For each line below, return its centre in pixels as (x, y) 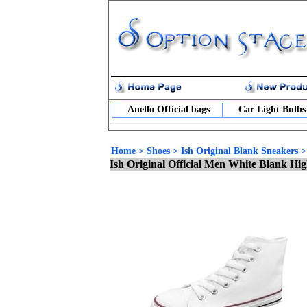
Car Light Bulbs (272, 109)
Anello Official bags (168, 109)
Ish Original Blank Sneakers (240, 151)
